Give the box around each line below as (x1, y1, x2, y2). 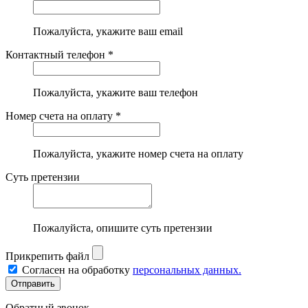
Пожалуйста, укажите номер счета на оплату (33, 147, 243, 159)
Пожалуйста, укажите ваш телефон (33, 86, 198, 98)
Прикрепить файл (5, 250, 89, 262)
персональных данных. (133, 263, 241, 276)
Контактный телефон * (5, 48, 113, 60)
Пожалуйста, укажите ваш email (33, 25, 183, 37)
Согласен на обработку (22, 263, 133, 276)
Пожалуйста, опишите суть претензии (33, 221, 212, 234)
